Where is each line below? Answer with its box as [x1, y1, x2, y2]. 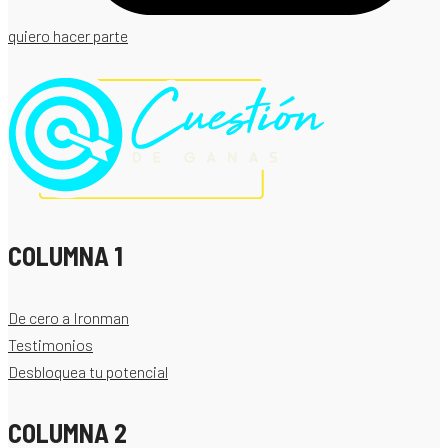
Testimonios [8, 334, 93, 354]
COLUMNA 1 [8, 239, 123, 271]
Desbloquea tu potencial [8, 361, 168, 381]
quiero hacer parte [8, 25, 128, 45]
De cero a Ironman [8, 307, 129, 327]
